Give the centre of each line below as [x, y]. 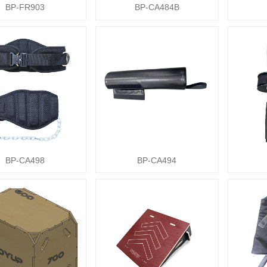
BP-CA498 [25, 161]
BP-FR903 [25, 7]
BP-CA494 [157, 161]
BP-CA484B [157, 7]
